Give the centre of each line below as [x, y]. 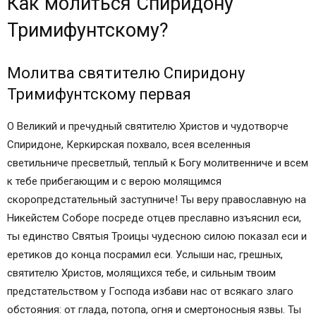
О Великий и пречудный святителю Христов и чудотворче [148, 126]
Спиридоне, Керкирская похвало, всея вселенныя [129, 145]
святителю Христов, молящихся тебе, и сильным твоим [141, 273]
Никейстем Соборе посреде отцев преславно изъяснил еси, [154, 218]
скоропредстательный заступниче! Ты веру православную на [157, 200]
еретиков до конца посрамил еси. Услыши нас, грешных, [145, 255]
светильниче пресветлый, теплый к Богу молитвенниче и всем [158, 163]
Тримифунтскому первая [99, 94]
